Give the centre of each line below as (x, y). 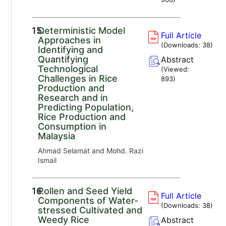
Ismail (47, 160)
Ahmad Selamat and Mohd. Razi (91, 150)
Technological (68, 69)
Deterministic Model (82, 30)
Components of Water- (88, 200)
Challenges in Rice (78, 78)
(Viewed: (175, 69)
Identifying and (71, 49)
